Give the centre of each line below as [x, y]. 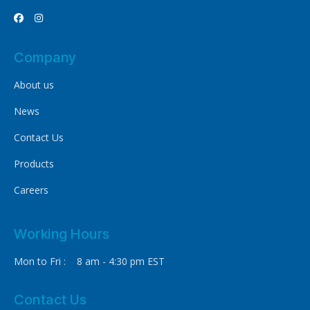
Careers [31, 190]
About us [34, 85]
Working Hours [62, 234]
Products [34, 164]
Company [45, 58]
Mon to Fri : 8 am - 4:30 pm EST [89, 262]
